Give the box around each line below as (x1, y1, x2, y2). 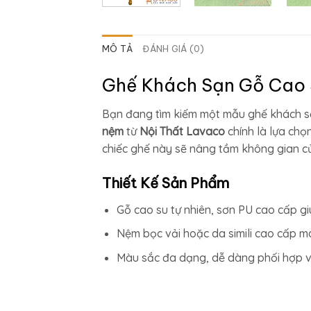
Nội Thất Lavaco (140, 124, 225, 138)
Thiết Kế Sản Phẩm (102, 174, 229, 192)
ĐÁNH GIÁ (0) (142, 42, 205, 54)
